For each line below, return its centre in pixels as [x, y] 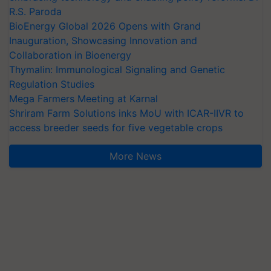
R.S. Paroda [35, 11]
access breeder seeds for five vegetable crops [116, 128]
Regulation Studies [52, 84]
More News [135, 156]
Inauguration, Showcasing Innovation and [103, 41]
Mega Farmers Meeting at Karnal [83, 99]
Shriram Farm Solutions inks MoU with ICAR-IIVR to [126, 113]
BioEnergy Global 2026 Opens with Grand [105, 26]
